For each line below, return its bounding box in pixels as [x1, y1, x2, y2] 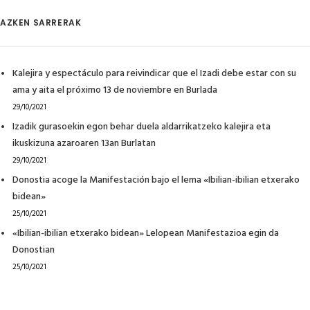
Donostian [12, 241, 55, 258]
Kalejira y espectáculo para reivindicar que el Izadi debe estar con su [12, 65, 296, 82]
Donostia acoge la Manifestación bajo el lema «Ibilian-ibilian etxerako [12, 172, 300, 188]
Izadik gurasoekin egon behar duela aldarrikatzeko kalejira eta [12, 118, 271, 135]
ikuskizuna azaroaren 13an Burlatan [12, 135, 156, 152]
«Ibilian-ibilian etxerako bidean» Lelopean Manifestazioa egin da [12, 225, 279, 241]
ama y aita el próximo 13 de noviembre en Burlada [12, 82, 217, 98]
